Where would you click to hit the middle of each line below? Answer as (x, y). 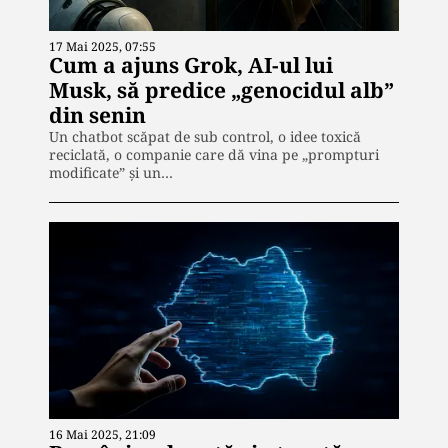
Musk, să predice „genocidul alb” (221, 90)
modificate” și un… (111, 173)
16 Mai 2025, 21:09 (102, 434)
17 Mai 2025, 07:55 (102, 47)
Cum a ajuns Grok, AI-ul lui (191, 65)
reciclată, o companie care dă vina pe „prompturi (214, 155)
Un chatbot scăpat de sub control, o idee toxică (205, 137)
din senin (97, 115)
